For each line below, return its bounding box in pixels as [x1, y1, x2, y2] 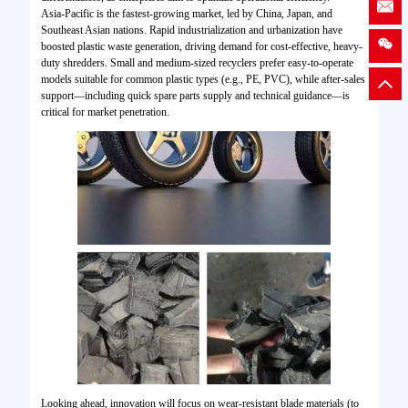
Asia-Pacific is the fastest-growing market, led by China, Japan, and [40, 7, 332, 21]
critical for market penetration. [40, 106, 169, 119]
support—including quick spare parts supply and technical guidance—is [40, 89, 350, 103]
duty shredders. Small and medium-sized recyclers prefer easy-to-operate [40, 56, 353, 70]
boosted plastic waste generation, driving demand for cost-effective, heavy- [40, 40, 362, 54]
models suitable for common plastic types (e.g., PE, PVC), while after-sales [40, 73, 365, 87]
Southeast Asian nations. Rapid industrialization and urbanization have [40, 24, 342, 37]
